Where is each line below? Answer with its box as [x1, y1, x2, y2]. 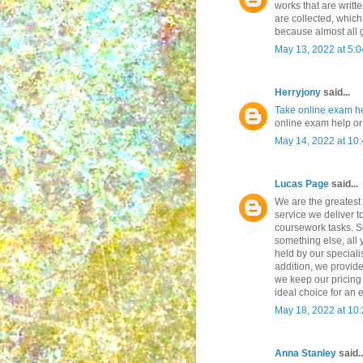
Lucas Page [275, 178, 329, 190]
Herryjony [275, 87, 321, 99]
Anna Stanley [275, 348, 336, 360]
